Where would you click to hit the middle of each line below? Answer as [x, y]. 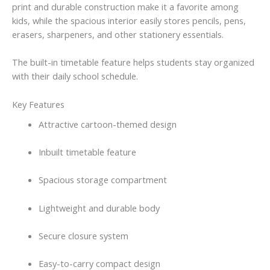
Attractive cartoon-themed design [107, 124]
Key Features [38, 104]
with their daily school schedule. [75, 76]
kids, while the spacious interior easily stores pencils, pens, [129, 20]
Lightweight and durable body [99, 208]
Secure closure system [83, 236]
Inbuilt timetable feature [87, 152]
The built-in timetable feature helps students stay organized [133, 62]
